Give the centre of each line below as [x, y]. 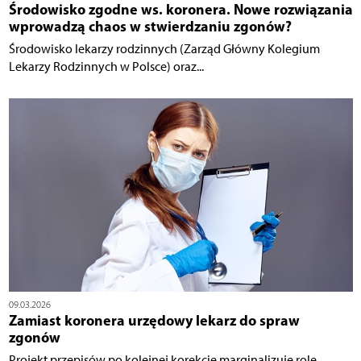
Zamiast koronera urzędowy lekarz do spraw [154, 320]
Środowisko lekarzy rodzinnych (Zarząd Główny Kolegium [164, 48]
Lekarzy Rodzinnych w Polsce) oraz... [106, 66]
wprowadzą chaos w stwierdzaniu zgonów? [150, 26]
